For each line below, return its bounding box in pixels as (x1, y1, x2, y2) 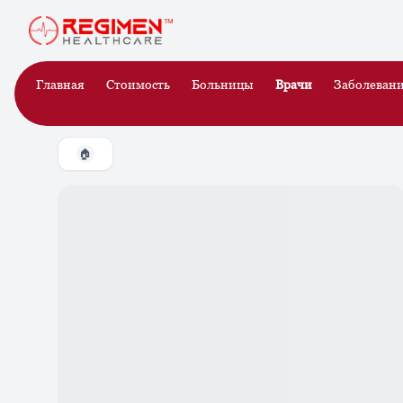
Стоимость (106, 76, 170, 92)
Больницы (192, 76, 254, 92)
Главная (36, 76, 85, 92)
